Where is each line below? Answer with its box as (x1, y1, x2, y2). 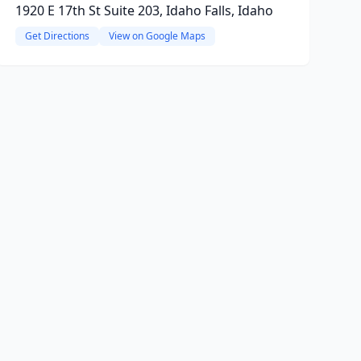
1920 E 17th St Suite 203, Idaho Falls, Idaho (15, 2, 273, 19)
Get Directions (24, 29, 89, 43)
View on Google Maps (108, 29, 205, 43)
